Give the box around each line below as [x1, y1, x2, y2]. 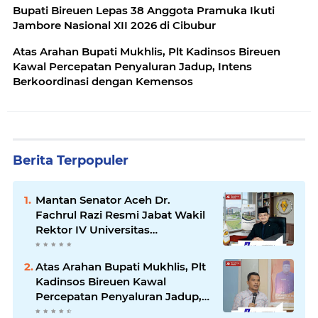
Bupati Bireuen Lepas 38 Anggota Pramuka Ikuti [13, 4, 275, 18]
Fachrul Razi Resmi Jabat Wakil [35, 208, 205, 222]
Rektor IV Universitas [35, 223, 150, 237]
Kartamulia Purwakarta [35, 238, 162, 252]
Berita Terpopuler [13, 153, 128, 169]
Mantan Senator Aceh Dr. [35, 193, 170, 207]
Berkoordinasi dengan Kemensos [13, 75, 193, 89]
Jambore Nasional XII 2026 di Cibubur [13, 18, 216, 33]
